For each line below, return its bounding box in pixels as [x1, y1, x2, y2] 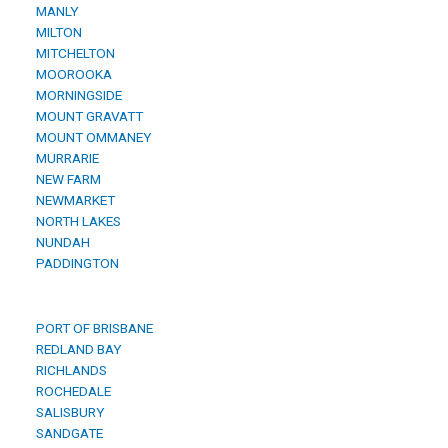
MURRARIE [30, 150, 99, 167]
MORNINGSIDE [30, 87, 122, 104]
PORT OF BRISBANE [30, 320, 153, 337]
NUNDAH [30, 234, 90, 251]
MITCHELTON [30, 45, 115, 62]
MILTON [30, 24, 82, 41]
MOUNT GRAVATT [30, 108, 143, 125]
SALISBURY [30, 404, 105, 421]
